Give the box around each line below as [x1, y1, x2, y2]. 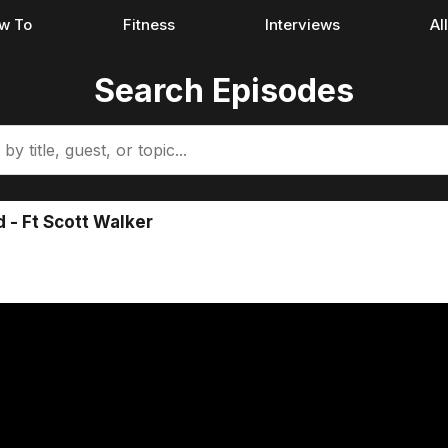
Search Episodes [94, 71, 354, 110]
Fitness [122, 15, 175, 34]
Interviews [264, 15, 340, 34]
